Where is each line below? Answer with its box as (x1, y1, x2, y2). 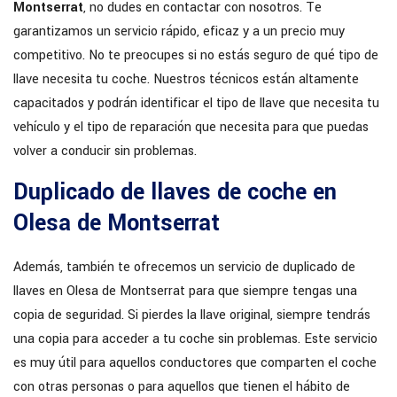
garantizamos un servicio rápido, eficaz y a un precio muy (13, 22, 345, 42)
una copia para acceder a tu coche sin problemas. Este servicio (13, 330, 378, 349)
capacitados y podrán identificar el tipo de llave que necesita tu (13, 94, 379, 113)
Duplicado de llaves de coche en (13, 176, 337, 209)
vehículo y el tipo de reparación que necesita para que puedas (13, 118, 369, 137)
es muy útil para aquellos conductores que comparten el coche (13, 354, 377, 373)
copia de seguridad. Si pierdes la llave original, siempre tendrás (13, 306, 370, 325)
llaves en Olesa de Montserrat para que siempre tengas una (13, 282, 357, 301)
